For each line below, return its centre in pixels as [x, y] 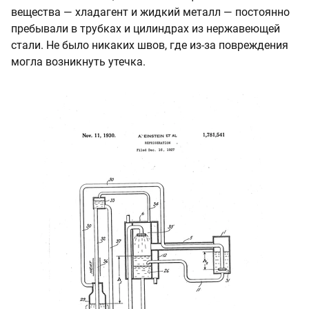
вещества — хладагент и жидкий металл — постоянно [150, 12]
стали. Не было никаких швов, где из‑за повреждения [150, 45]
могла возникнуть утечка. [78, 61]
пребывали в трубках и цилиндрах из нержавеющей [146, 28]
